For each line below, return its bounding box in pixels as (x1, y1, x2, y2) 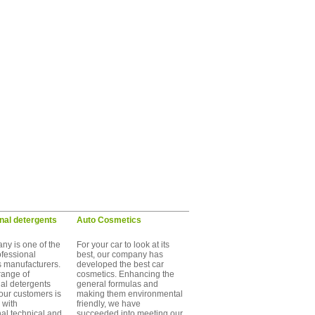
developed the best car (77, 259, 164, 269)
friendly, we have (77, 299, 141, 309)
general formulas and (77, 279, 158, 289)
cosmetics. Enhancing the (77, 269, 174, 279)
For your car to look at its (77, 240, 169, 250)
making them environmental (77, 289, 183, 299)
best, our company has (77, 250, 163, 259)
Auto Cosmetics (77, 215, 141, 225)
